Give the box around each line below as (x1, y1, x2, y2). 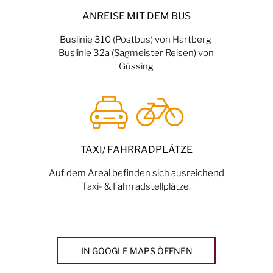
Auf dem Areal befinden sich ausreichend (48, 166, 224, 179)
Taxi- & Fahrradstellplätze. (82, 180, 191, 192)
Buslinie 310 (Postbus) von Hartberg (59, 33, 213, 45)
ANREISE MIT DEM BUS (82, 10, 191, 22)
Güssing (119, 60, 154, 72)
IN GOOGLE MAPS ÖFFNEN (80, 245, 193, 256)
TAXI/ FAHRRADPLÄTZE (80, 143, 193, 155)
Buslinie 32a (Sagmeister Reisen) (58, 46, 199, 58)
